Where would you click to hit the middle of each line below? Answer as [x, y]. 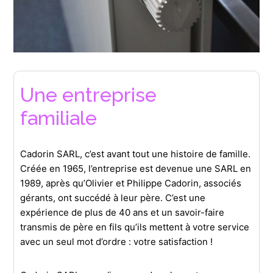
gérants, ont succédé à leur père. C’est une [113, 198]
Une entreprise [89, 95]
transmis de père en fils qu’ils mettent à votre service [135, 227]
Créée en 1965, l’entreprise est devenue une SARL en [136, 169]
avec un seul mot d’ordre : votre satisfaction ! [117, 242]
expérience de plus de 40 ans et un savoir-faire [122, 213]
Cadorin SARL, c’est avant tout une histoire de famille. [136, 154]
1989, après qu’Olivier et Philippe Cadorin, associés [131, 183]
